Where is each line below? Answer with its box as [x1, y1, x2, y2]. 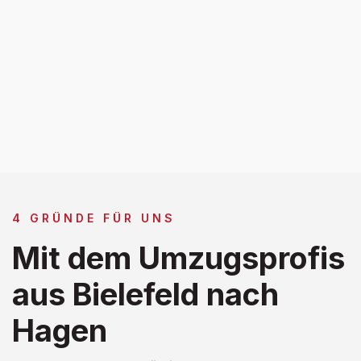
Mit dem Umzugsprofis [12, 239, 345, 276]
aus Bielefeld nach [12, 275, 279, 313]
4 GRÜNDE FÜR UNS [12, 210, 176, 225]
